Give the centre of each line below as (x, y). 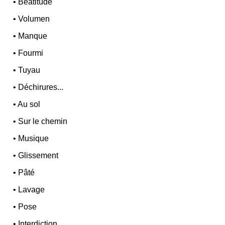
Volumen (34, 19)
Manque (33, 36)
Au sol (29, 104)
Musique (34, 139)
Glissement (38, 156)
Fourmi (31, 53)
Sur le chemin (43, 122)
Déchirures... (41, 87)
